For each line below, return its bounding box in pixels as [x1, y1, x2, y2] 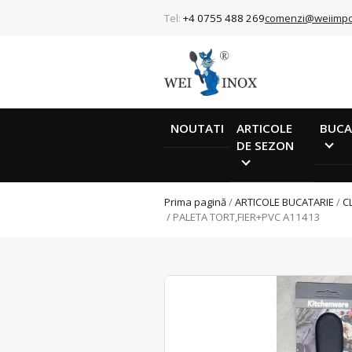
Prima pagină [164, 195, 226, 210]
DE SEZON [236, 137, 294, 153]
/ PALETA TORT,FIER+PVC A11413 [164, 210, 321, 225]
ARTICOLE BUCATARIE [235, 195, 334, 210]
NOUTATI [170, 119, 224, 136]
